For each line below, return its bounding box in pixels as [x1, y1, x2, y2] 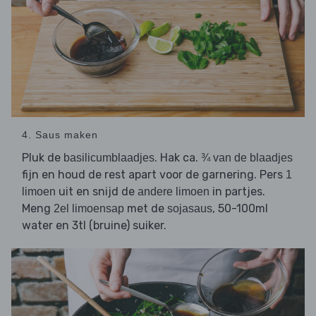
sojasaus [167, 202, 212, 214]
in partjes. [209, 184, 265, 198]
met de [124, 201, 167, 215]
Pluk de [22, 150, 63, 164]
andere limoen [138, 185, 209, 197]
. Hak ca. [154, 150, 201, 164]
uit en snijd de [56, 184, 138, 198]
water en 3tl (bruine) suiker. [22, 218, 166, 232]
